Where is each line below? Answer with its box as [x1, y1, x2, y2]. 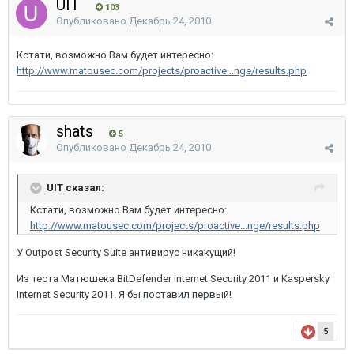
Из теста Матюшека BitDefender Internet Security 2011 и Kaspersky [17, 273, 330, 284]
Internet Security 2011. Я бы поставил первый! [17, 288, 232, 300]
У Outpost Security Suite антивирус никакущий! [17, 247, 235, 258]
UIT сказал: [47, 181, 104, 194]
